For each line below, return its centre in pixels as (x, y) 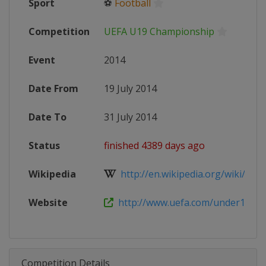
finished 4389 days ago (154, 145)
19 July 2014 (130, 88)
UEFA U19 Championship (159, 31)
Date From (53, 88)
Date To (47, 117)
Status (44, 145)
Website (48, 202)
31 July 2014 (130, 117)
